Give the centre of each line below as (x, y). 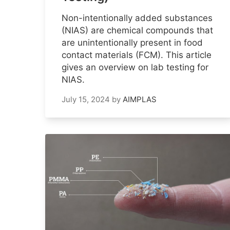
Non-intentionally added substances (137, 18)
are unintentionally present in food (132, 43)
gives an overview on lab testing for (135, 68)
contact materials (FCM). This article (137, 55)
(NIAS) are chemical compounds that (137, 31)
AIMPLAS (140, 100)
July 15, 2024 (86, 100)
